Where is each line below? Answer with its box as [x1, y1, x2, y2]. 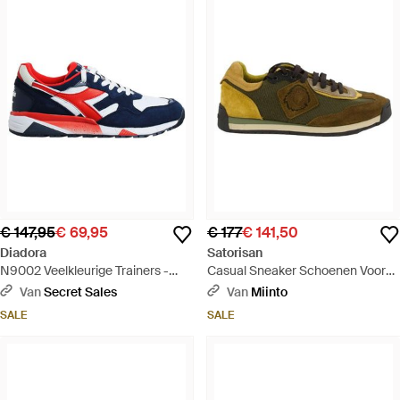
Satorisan [207, 245, 262, 262]
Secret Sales [44, 284, 117, 301]
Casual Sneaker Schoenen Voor [207, 262, 386, 279]
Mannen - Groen [207, 280, 300, 297]
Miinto [251, 284, 287, 301]
